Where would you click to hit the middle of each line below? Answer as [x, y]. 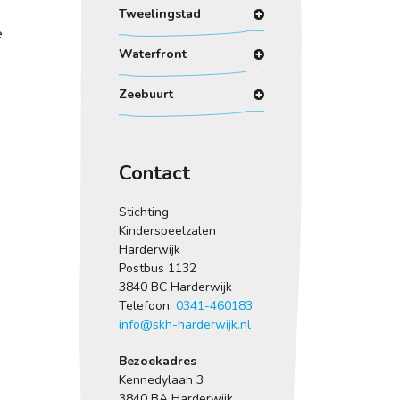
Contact [154, 172]
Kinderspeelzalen [167, 230]
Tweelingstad [159, 14]
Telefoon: [147, 305]
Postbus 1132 [157, 268]
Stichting [143, 212]
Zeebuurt [146, 95]
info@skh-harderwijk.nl [184, 324]
